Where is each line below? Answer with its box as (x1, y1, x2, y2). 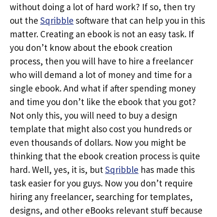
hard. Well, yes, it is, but (10, 164, 105, 175)
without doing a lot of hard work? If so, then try (10, 1, 195, 13)
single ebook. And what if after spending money (10, 82, 196, 94)
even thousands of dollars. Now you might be (10, 137, 186, 148)
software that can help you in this (74, 15, 205, 26)
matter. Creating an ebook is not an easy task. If (10, 28, 194, 40)
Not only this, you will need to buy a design (10, 109, 177, 121)
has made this (139, 164, 195, 175)
